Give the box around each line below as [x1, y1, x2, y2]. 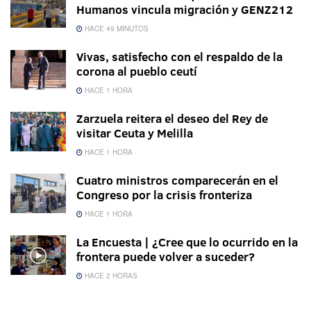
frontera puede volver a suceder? [76, 249, 255, 265]
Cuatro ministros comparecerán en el [76, 172, 278, 189]
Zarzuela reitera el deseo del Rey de [76, 110, 268, 127]
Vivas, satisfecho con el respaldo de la [76, 49, 283, 65]
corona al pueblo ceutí [76, 63, 197, 80]
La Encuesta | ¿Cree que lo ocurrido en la [76, 234, 298, 251]
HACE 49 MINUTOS [83, 24, 149, 34]
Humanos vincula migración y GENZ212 [76, 1, 293, 18]
